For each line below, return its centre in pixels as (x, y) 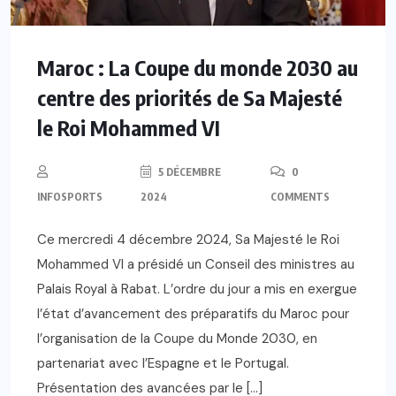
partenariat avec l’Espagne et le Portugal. (163, 363)
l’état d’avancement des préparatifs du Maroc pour (193, 313)
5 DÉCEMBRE (189, 171)
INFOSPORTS (70, 196)
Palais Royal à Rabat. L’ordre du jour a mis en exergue (197, 289)
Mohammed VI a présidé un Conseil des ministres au (196, 264)
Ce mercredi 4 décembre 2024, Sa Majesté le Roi (188, 239)
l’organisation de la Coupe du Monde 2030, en (177, 338)
